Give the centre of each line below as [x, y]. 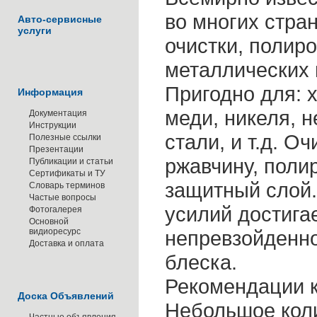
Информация [50, 92]
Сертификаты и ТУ [67, 173]
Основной [49, 221]
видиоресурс [55, 231]
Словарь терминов [67, 185]
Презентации [56, 149]
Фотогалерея [56, 209]
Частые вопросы [63, 197]
